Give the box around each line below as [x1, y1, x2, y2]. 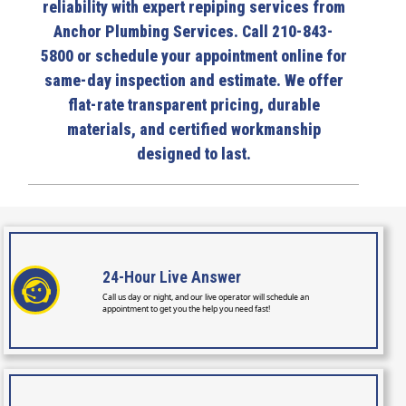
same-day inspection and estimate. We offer [43, 72, 343, 91]
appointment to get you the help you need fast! [102, 303, 271, 314]
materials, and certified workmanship [66, 121, 321, 140]
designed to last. [136, 145, 251, 164]
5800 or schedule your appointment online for [40, 47, 347, 66]
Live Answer [159, 267, 242, 286]
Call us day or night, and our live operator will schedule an [102, 291, 310, 303]
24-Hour [102, 267, 160, 286]
